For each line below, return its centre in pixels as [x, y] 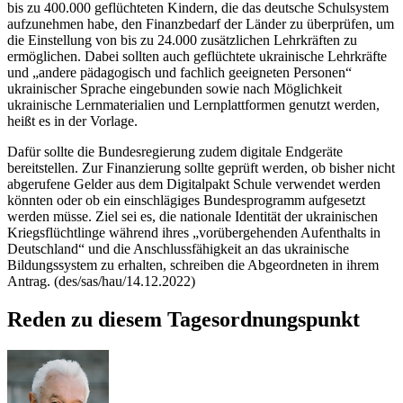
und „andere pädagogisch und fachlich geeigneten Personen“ [179, 72]
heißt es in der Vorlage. [72, 121]
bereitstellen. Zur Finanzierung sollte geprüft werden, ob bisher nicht [201, 167]
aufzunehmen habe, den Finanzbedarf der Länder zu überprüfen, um [201, 23]
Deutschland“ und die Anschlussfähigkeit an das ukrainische [178, 248]
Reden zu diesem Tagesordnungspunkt [184, 319]
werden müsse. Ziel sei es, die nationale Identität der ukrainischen [193, 216]
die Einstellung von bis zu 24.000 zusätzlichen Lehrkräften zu [182, 40]
